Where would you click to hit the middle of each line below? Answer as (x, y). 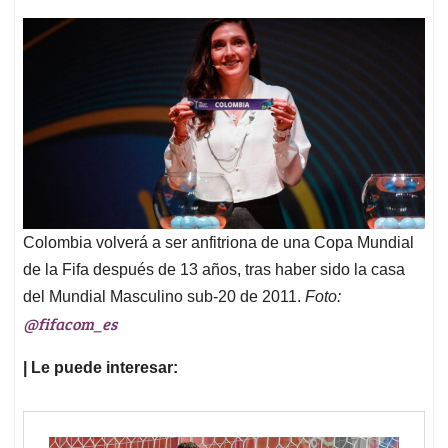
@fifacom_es (70, 324)
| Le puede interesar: (100, 368)
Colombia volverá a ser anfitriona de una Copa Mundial (218, 243)
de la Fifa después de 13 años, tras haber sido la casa (214, 270)
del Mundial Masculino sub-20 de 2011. (164, 297)
